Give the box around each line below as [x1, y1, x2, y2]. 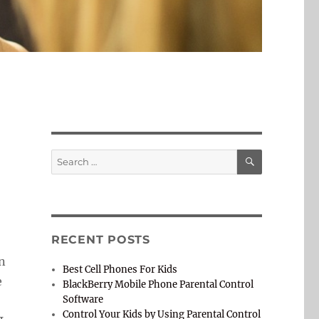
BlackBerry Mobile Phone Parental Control [63, 278, 254, 291]
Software [63, 293, 104, 306]
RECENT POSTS [51, 233, 150, 247]
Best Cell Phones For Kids [63, 263, 178, 276]
